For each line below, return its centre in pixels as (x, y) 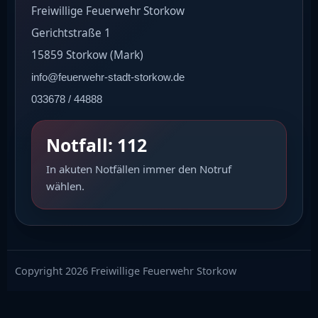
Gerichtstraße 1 (71, 33)
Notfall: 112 (97, 144)
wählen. (65, 186)
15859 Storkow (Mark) (87, 55)
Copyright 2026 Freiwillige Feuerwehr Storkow (126, 270)
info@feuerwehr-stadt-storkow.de (108, 77)
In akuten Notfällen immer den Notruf (139, 169)
